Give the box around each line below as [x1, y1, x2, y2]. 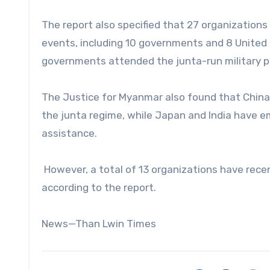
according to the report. [42, 181, 156, 194]
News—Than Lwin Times [42, 218, 156, 230]
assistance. [42, 127, 97, 140]
